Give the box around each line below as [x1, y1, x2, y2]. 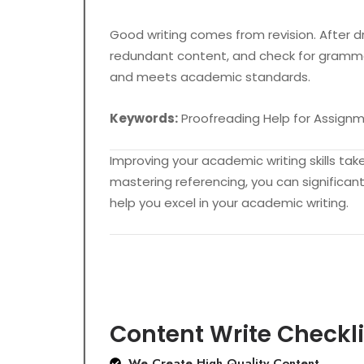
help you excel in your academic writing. [110, 194, 349, 212]
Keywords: [110, 110, 178, 128]
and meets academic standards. [110, 68, 310, 86]
